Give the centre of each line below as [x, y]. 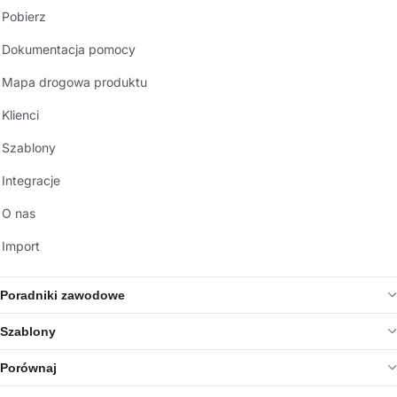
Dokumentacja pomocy [69, 49]
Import [21, 245]
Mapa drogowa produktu [74, 82]
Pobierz [24, 16]
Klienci [20, 114]
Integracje [31, 180]
